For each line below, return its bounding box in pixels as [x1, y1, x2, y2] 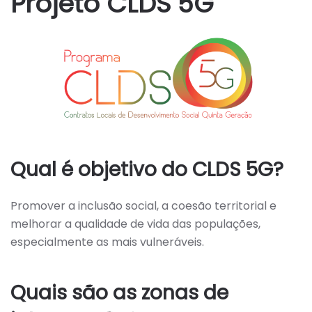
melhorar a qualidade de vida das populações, [10, 216, 260, 233]
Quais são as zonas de [10, 279, 228, 307]
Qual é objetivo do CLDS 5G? [10, 156, 283, 184]
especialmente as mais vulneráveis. [10, 234, 204, 251]
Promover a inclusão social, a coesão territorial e [10, 198, 276, 214]
